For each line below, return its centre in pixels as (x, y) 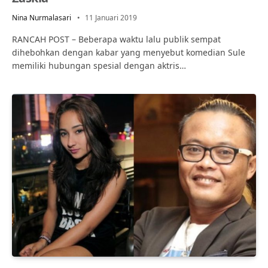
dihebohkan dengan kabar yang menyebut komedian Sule (129, 52)
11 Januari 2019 (111, 17)
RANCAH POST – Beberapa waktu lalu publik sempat (116, 39)
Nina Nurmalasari (42, 17)
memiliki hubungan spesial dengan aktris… (99, 65)
